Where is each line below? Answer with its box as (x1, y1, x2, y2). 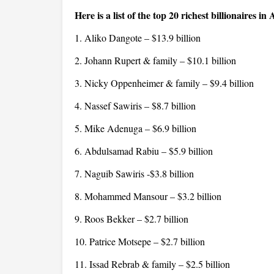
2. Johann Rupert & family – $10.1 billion (75, 54, 236, 67)
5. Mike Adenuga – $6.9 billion (75, 122, 196, 135)
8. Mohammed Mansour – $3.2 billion (75, 190, 221, 202)
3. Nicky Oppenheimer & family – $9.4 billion (75, 76, 254, 89)
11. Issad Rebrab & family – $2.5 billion (75, 257, 230, 270)
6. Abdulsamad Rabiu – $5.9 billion (75, 144, 213, 157)
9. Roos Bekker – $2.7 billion (75, 212, 188, 225)
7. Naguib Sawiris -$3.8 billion (75, 167, 194, 180)
